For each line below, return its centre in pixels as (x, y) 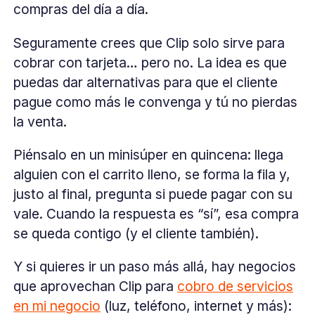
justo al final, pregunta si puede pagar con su (153, 194)
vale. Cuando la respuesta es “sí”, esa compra (156, 213)
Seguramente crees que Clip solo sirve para (149, 43)
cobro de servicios (236, 286)
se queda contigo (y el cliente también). (136, 233)
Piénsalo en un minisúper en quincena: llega (149, 154)
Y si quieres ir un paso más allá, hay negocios (155, 266)
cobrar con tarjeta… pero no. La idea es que (150, 62)
